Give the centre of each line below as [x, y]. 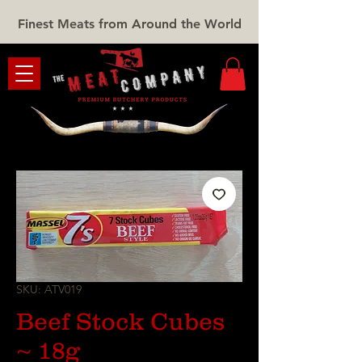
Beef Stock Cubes [120, 321]
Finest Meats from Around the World [129, 24]
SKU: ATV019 [49, 289]
